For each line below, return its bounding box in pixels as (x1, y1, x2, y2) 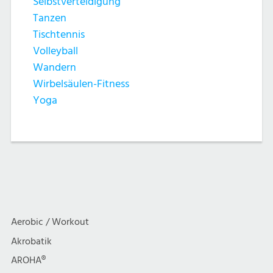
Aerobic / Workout (11, 216, 89, 229)
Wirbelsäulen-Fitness (33, 76, 129, 91)
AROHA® (11, 254, 46, 267)
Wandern (33, 60, 76, 75)
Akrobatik (11, 235, 52, 248)
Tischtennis (33, 27, 85, 42)
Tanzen (33, 10, 66, 26)
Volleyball (33, 43, 78, 58)
